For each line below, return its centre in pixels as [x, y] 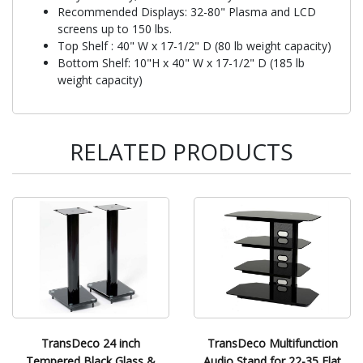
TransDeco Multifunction [272, 343]
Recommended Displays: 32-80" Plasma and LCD [187, 11]
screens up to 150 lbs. [115, 28]
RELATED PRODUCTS [181, 151]
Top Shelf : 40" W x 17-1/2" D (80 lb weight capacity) [194, 45]
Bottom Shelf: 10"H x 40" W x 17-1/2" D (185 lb [181, 62]
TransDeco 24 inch [91, 343]
